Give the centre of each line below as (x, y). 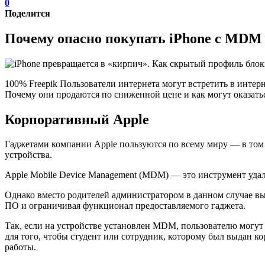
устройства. (28, 155)
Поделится (28, 13)
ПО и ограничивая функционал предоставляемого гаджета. (125, 206)
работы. (20, 247)
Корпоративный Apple (77, 119)
